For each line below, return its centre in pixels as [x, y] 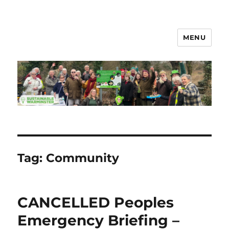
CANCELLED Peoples [96, 203]
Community [83, 158]
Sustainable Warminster [93, 45]
